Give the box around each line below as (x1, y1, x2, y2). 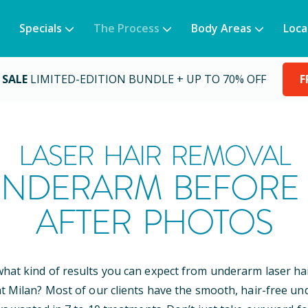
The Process (93, 21, 159, 36)
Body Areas (191, 21, 252, 36)
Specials (19, 21, 62, 36)
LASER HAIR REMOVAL (18, 137, 290, 175)
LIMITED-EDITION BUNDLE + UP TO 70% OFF (30, 71, 266, 87)
